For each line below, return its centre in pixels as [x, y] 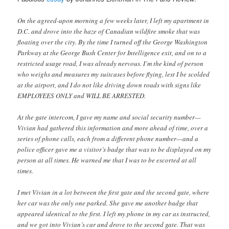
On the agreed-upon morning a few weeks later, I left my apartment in [113, 20]
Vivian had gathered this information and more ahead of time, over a [113, 128]
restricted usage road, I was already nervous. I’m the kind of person [111, 63]
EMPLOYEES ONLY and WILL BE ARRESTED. [82, 95]
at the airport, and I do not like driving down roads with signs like [109, 85]
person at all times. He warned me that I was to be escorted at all [107, 160]
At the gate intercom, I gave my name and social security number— [109, 117]
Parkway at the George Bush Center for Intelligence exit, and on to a [112, 52]
